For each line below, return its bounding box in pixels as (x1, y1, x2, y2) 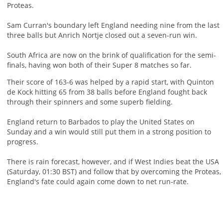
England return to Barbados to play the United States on (6, 117, 195, 127)
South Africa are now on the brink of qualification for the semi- (6, 50, 216, 60)
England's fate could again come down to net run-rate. (6, 177, 189, 187)
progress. (6, 137, 38, 147)
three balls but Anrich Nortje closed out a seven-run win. (6, 30, 197, 40)
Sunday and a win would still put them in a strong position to (6, 127, 211, 137)
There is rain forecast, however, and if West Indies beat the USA (6, 157, 219, 167)
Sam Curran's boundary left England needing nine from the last (6, 20, 220, 30)
